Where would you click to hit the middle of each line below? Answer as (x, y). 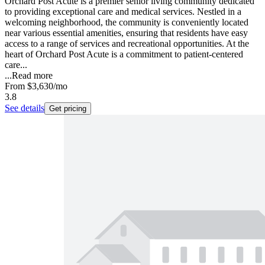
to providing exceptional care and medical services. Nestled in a (123, 11)
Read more (32, 75)
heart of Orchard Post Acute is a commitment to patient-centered (124, 54)
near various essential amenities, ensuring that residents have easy (126, 33)
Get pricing (68, 108)
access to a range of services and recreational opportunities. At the (127, 43)
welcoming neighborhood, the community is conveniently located (127, 22)
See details (25, 108)
